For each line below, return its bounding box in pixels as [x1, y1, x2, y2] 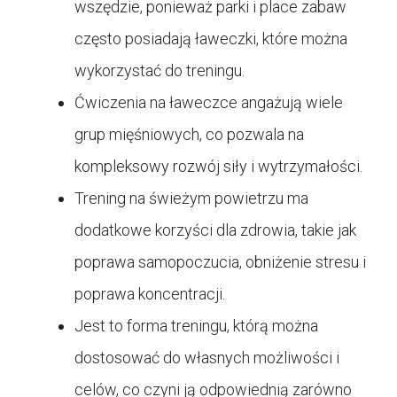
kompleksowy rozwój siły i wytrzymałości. [74, 157, 362, 176]
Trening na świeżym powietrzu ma [74, 189, 308, 208]
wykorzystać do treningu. [74, 61, 245, 81]
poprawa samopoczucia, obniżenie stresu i [74, 253, 366, 272]
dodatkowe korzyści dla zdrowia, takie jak [74, 221, 356, 240]
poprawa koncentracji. [74, 284, 225, 304]
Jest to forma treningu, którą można [74, 316, 318, 336]
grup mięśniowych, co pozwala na [74, 125, 304, 144]
